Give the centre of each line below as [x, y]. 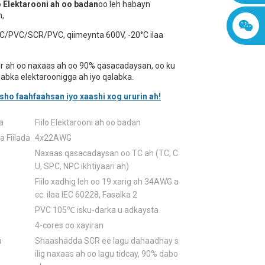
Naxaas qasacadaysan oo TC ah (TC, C [106, 153]
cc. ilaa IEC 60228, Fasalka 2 [86, 195]
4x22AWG [53, 138]
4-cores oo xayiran [69, 225]
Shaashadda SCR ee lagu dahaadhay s [107, 241]
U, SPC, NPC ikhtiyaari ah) [82, 166]
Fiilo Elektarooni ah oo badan [88, 122]
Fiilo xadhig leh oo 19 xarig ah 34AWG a [107, 182]
